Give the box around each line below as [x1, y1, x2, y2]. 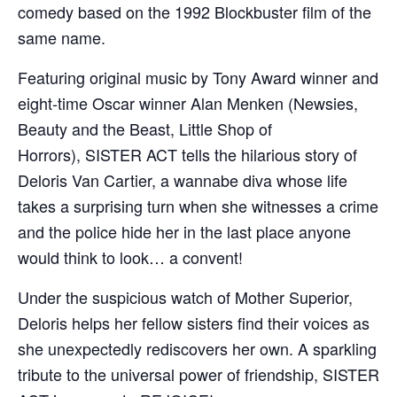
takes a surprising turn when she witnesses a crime [18, 194, 378, 217]
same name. [18, 26, 105, 49]
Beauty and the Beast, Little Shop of [18, 117, 272, 140]
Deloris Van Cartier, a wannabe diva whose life [18, 168, 347, 191]
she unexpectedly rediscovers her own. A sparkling [18, 337, 377, 360]
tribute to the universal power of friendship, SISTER [18, 362, 379, 385]
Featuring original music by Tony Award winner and [18, 66, 378, 89]
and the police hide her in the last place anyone [18, 220, 351, 243]
